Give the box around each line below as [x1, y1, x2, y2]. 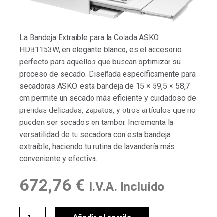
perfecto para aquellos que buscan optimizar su [19, 57, 181, 66]
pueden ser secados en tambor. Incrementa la [19, 117, 173, 127]
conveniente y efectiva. [19, 154, 97, 163]
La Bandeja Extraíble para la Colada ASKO [19, 32, 159, 42]
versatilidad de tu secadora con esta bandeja [19, 129, 170, 139]
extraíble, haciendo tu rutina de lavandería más [19, 141, 175, 151]
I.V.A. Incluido [89, 179, 164, 194]
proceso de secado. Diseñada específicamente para [19, 69, 196, 78]
